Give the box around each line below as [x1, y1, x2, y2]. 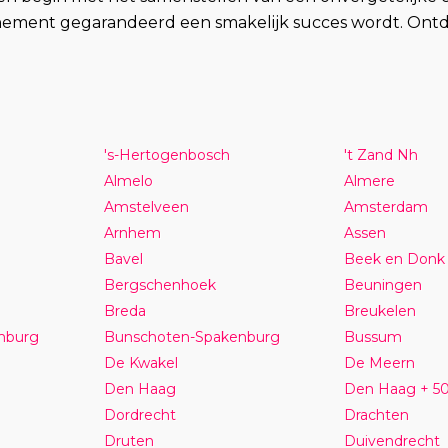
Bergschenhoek [103, 275, 216, 294]
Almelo [103, 171, 153, 190]
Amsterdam [343, 197, 428, 216]
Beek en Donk [343, 249, 445, 268]
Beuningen [343, 275, 422, 294]
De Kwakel [103, 353, 178, 372]
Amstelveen [103, 197, 189, 216]
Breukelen [343, 301, 416, 320]
